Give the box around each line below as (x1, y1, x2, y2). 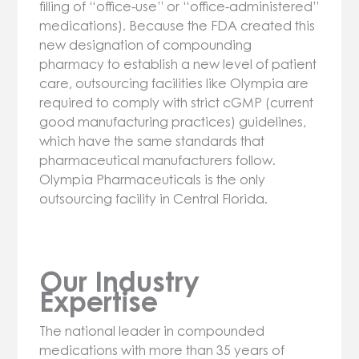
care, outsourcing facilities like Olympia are (39, 75, 309, 92)
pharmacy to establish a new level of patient (39, 56, 317, 73)
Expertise (39, 284, 159, 319)
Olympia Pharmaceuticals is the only (39, 171, 266, 188)
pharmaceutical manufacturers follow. (39, 152, 276, 169)
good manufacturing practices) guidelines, (39, 114, 307, 131)
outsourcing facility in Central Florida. (39, 191, 268, 208)
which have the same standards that (39, 133, 265, 150)
